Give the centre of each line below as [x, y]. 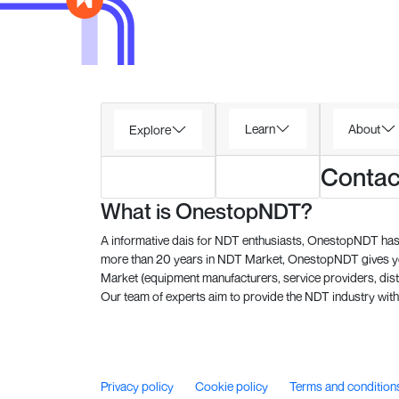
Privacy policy [138, 386]
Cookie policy [232, 386]
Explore [150, 129]
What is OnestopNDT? [206, 212]
